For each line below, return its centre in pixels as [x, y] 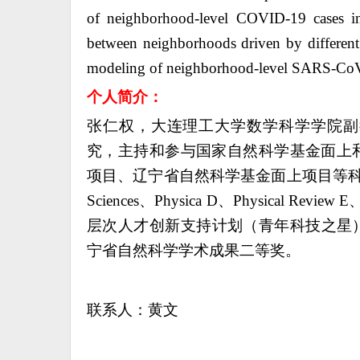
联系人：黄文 [133, 310]
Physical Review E [291, 200]
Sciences [113, 200]
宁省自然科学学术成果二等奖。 [194, 250]
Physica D [186, 200]
